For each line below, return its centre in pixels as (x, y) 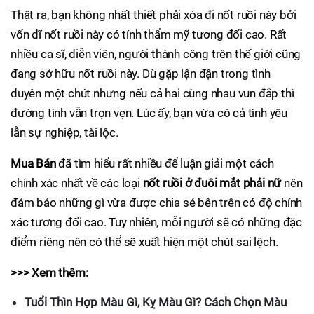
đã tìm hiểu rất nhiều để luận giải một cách (165, 164)
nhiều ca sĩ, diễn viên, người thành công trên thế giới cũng (156, 54)
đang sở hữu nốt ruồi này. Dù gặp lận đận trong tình (141, 74)
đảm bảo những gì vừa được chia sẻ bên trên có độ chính (157, 203)
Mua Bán (33, 164)
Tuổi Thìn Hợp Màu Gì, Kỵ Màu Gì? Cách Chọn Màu (156, 302)
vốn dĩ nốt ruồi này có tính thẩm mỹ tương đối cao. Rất (149, 35)
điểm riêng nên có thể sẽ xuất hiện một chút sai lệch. (144, 242)
